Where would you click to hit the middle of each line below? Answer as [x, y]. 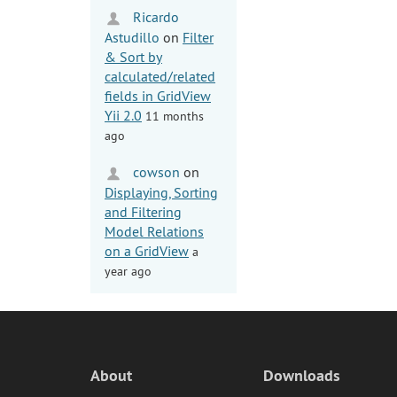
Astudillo [132, 37]
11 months [175, 116]
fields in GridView [158, 95]
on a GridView [147, 250]
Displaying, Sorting [161, 192]
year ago [128, 271]
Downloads [302, 375]
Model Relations [154, 231]
